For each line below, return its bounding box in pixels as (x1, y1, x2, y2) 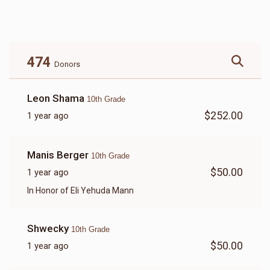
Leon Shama (27, 92, 87, 104)
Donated (40, 26, 71, 36)
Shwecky (27, 222, 71, 234)
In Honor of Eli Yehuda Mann (27, 185, 134, 195)
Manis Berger (27, 148, 91, 161)
